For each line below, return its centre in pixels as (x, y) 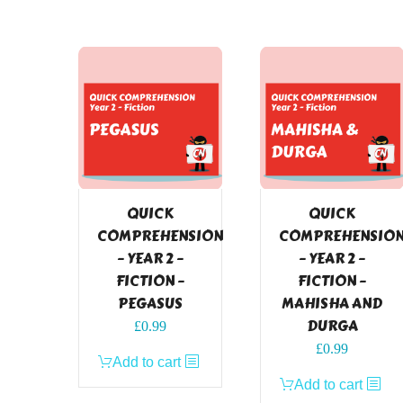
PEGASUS (150, 303)
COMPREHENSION (160, 236)
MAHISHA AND (332, 303)
